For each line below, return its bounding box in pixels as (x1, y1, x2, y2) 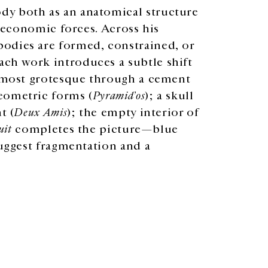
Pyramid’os (92, 88, 145, 103)
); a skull (145, 88, 194, 103)
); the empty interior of (67, 105, 199, 120)
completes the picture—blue (11, 121, 179, 136)
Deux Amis (14, 105, 68, 120)
